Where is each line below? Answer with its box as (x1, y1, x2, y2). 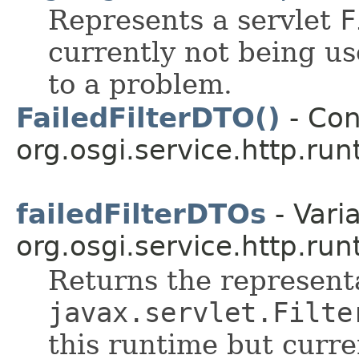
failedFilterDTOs (16, 197, 266, 230)
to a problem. (48, 67, 232, 100)
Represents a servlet (48, 3, 340, 36)
